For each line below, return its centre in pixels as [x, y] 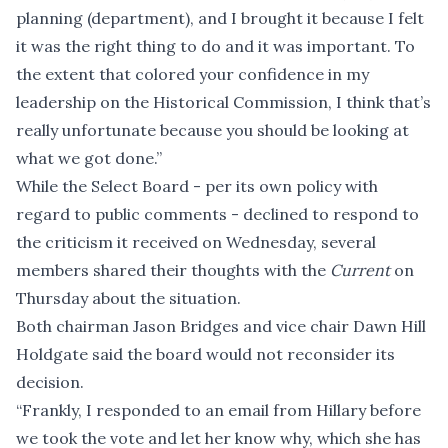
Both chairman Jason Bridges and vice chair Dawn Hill [221, 326]
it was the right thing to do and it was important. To [215, 46]
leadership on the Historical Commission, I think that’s [223, 102]
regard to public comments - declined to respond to [217, 214]
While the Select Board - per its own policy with [197, 186]
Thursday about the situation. [128, 298]
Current [360, 270]
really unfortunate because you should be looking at [212, 130]
